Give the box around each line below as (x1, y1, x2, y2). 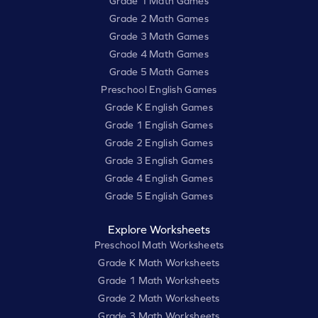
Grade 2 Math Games (109, 13, 209, 25)
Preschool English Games (101, 84, 217, 96)
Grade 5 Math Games (109, 66, 209, 78)
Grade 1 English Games (105, 119, 213, 131)
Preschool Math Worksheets (94, 239, 224, 251)
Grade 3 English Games (105, 155, 213, 167)
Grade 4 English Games (105, 172, 213, 185)
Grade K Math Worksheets (98, 257, 220, 269)
